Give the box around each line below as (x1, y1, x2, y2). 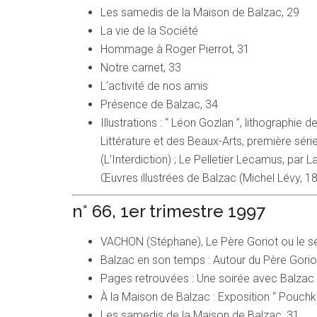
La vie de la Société (100, 24, 198, 38)
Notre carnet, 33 (100, 61, 181, 75)
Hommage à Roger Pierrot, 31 (100, 42, 250, 57)
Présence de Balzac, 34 (100, 98, 218, 112)
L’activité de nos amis (100, 79, 208, 93)
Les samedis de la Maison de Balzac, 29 (100, 6, 299, 20)
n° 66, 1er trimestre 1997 (72, 201, 265, 222)
